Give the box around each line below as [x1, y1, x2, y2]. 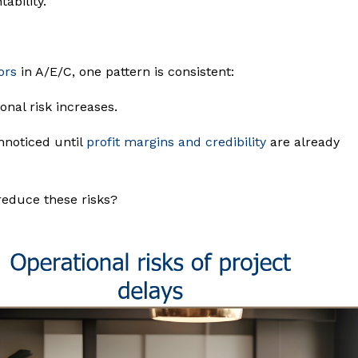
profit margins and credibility [86, 134, 270, 150]
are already [270, 134, 340, 150]
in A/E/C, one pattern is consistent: [17, 64, 234, 80]
